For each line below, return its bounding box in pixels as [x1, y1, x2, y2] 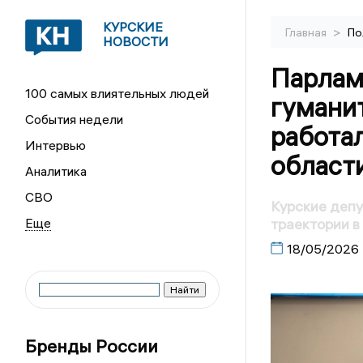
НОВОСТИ [103, 33, 169, 49]
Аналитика [25, 163, 88, 179]
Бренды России [25, 335, 159, 357]
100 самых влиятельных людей [25, 85, 210, 101]
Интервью [25, 137, 87, 153]
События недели [25, 111, 124, 127]
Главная [284, 25, 329, 40]
